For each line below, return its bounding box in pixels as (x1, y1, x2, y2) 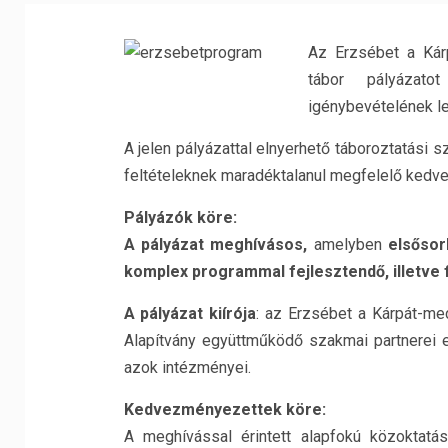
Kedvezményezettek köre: (123, 400, 326, 419)
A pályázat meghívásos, (123, 235, 308, 254)
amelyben (307, 235, 389, 254)
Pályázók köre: (123, 208, 237, 227)
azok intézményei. (123, 358, 251, 377)
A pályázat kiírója (123, 304, 257, 323)
